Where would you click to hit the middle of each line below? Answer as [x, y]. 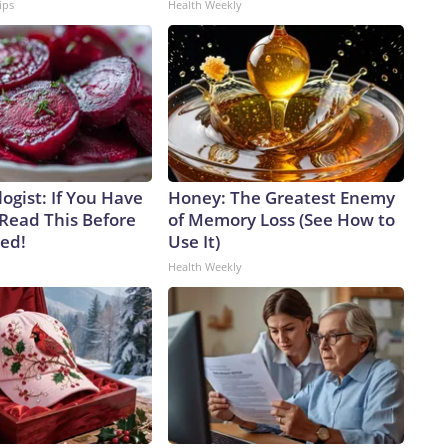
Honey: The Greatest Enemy [281, 198]
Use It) [194, 242]
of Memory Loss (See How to [281, 220]
